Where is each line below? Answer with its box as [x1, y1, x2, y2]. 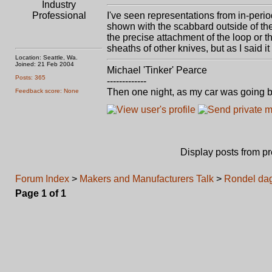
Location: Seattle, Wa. [15, 54, 78, 61]
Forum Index [15, 174, 69, 184]
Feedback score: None [15, 87, 79, 94]
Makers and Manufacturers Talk [80, 174, 214, 184]
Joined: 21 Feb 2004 [15, 61, 74, 67]
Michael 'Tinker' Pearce [107, 65, 207, 75]
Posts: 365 [15, 74, 46, 81]
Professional [32, 10, 86, 21]
